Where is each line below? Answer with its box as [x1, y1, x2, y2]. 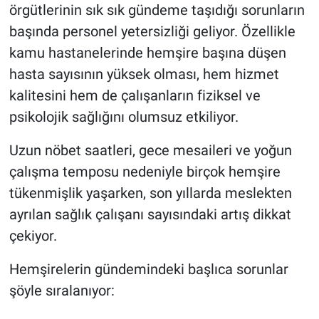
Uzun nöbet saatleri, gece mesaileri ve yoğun [9, 141, 292, 159]
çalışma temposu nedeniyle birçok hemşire [9, 162, 281, 180]
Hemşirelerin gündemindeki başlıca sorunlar [9, 260, 288, 278]
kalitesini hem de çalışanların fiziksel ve [9, 86, 261, 104]
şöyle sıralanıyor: [9, 281, 115, 299]
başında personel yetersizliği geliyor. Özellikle [9, 22, 296, 40]
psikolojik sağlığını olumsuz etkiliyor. [9, 108, 239, 125]
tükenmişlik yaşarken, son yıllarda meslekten [9, 184, 292, 202]
